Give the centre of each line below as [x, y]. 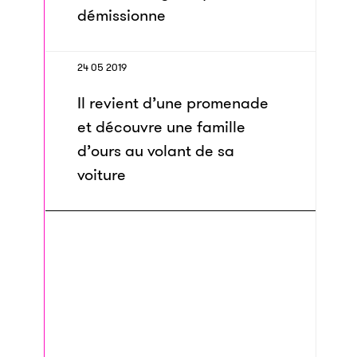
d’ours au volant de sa [156, 151]
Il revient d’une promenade [173, 103]
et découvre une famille [161, 127]
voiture [102, 175]
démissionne [122, 15]
